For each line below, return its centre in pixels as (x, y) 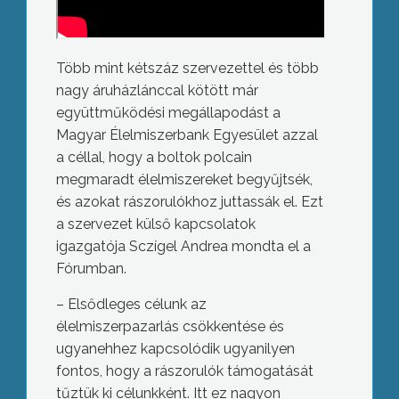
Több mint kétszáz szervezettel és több (187, 69)
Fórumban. (91, 269)
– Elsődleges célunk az (131, 305)
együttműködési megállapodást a (168, 113)
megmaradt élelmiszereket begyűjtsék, (184, 180)
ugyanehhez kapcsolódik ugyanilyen (175, 349)
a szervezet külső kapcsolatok (155, 224)
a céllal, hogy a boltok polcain (154, 158)
